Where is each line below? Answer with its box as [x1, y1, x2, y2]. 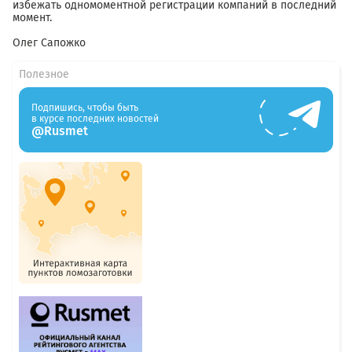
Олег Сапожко [13, 36, 86, 49]
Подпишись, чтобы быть [31, 101, 138, 113]
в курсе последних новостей [31, 112, 159, 124]
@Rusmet [31, 123, 88, 138]
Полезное [19, 68, 69, 81]
